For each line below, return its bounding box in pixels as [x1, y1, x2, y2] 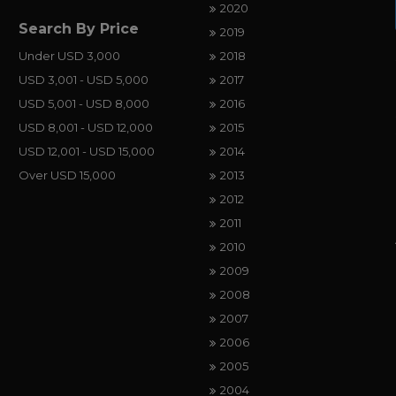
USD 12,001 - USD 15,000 [18, 143, 155, 158]
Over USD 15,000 [18, 167, 116, 182]
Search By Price [18, 19, 139, 37]
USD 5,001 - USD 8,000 [18, 95, 149, 110]
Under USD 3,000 [18, 48, 120, 63]
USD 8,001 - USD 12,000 [18, 119, 153, 134]
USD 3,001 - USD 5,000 [18, 72, 148, 87]
